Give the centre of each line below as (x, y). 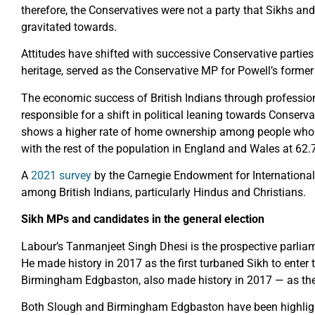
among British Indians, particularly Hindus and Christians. (163, 193)
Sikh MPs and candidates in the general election (143, 219)
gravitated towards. (69, 27)
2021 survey (61, 176)
